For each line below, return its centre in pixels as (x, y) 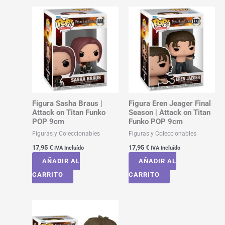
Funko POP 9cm (155, 121)
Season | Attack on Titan (169, 112)
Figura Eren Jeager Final (170, 103)
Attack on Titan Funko (69, 112)
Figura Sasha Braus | (67, 103)
